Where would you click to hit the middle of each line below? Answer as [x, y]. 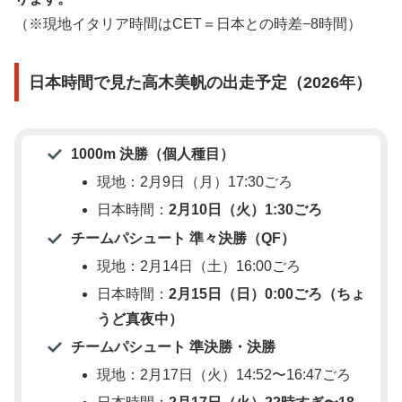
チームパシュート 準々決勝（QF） [183, 238]
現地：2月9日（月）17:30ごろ [194, 182]
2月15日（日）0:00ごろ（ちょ [267, 293]
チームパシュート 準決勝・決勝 [173, 347]
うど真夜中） [140, 319]
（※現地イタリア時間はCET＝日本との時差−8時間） [188, 24]
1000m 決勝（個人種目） [152, 153]
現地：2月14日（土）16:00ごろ [198, 266]
